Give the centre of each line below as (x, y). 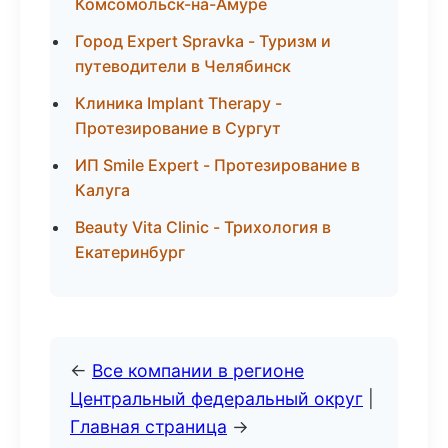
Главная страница (148, 426)
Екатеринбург (130, 252)
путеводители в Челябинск (183, 66)
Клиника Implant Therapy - (178, 103)
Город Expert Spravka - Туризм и (203, 41)
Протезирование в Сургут (178, 128)
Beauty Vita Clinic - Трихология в (203, 227)
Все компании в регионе (198, 370)
